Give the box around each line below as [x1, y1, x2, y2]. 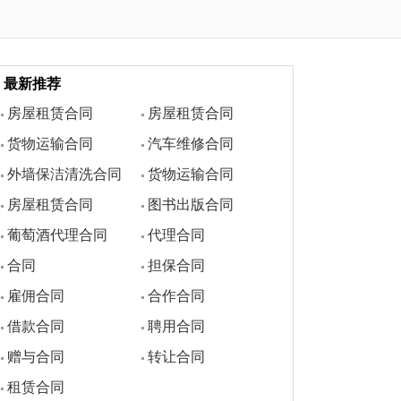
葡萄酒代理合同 [7, 227, 108, 243]
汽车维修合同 [148, 136, 235, 152]
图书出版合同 [148, 197, 235, 213]
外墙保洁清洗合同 [7, 166, 123, 183]
